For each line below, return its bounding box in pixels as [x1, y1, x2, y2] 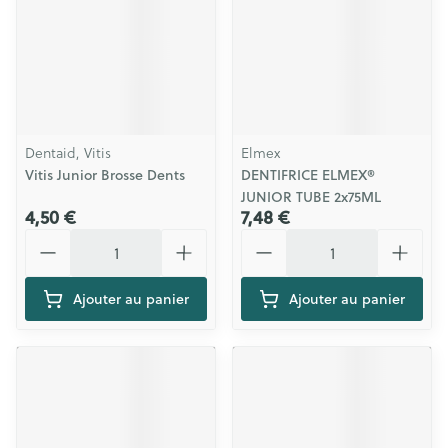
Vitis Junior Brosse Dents [25, 165, 185, 185]
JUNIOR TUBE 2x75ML [241, 187, 381, 207]
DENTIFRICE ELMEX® [241, 165, 375, 185]
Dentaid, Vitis [25, 143, 111, 163]
